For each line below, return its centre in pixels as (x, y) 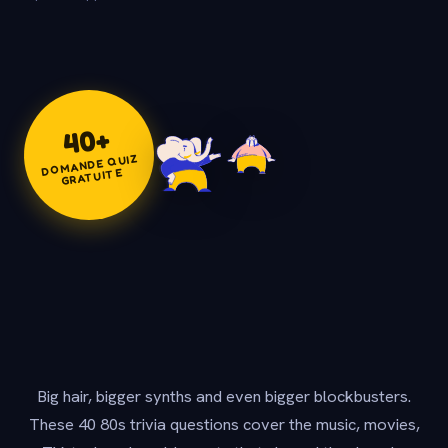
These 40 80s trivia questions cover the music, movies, (224, 424)
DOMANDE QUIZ (90, 164)
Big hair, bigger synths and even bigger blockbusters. (224, 396)
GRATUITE (92, 176)
